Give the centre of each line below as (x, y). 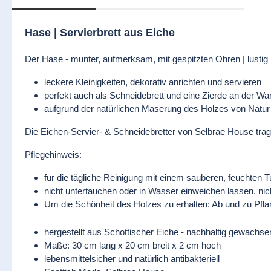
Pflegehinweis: (53, 155)
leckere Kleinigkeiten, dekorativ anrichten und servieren (153, 82)
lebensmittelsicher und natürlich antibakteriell (132, 259)
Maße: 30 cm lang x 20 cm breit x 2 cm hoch (132, 245)
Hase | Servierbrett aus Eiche (100, 33)
